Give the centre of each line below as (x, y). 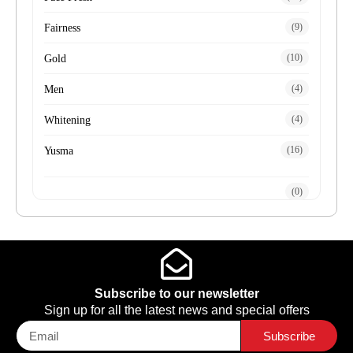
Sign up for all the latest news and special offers (176, 310)
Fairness (62, 28)
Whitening (67, 120)
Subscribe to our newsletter (176, 294)
